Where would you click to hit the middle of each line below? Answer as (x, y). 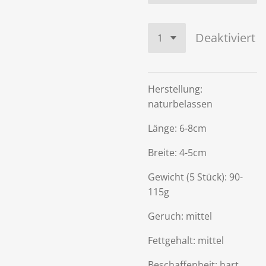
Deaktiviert (225, 38)
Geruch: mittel (180, 216)
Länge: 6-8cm (177, 128)
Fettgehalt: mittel (186, 240)
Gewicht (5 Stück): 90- (195, 177)
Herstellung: (175, 89)
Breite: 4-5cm (177, 153)
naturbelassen (180, 104)
